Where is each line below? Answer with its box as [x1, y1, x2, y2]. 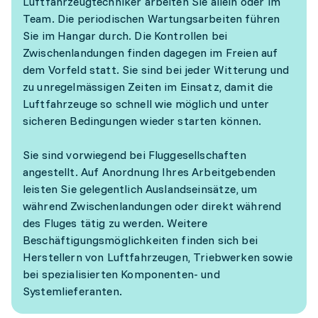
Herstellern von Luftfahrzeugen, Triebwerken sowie [23, 250, 292, 264]
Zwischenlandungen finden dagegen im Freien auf [23, 45, 278, 60]
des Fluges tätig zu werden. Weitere [23, 216, 208, 230]
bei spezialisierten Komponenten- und [23, 267, 220, 281]
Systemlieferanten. [23, 284, 122, 298]
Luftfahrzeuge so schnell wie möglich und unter [23, 97, 270, 111]
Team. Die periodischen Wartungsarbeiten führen [23, 11, 280, 26]
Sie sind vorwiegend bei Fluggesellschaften [23, 148, 246, 162]
